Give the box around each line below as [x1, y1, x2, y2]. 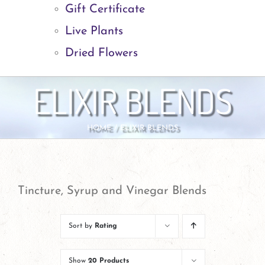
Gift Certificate [65, 3, 145, 15]
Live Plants [65, 25, 123, 37]
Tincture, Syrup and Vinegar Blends [18, 185, 206, 197]
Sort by [68, 222, 95, 230]
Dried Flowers [65, 47, 138, 59]
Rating [94, 222, 117, 230]
